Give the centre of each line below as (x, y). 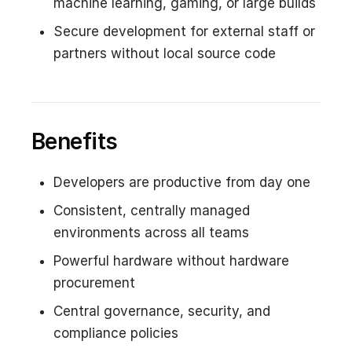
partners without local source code (165, 53)
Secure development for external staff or (184, 31)
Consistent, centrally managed (152, 210)
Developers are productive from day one (182, 182)
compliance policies (116, 333)
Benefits (75, 141)
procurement (94, 282)
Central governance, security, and (162, 311)
